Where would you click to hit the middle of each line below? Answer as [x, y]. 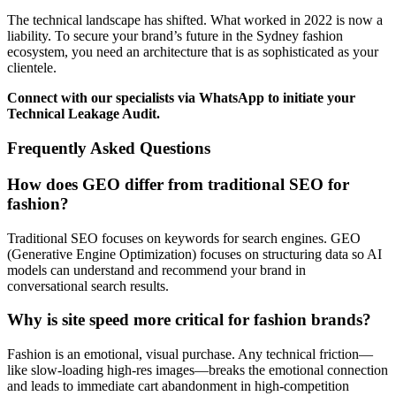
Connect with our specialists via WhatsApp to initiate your [181, 98]
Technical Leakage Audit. [84, 114]
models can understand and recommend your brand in [156, 270]
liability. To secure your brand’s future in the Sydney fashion [175, 36]
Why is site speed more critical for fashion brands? [189, 320]
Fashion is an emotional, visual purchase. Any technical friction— [190, 354]
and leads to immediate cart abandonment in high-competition [178, 385]
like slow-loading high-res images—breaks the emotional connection [198, 369]
